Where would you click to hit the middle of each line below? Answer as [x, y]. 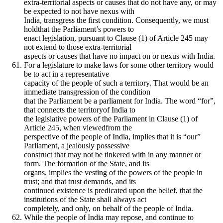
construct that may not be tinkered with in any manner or [112, 154]
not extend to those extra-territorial [78, 47]
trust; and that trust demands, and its [80, 181]
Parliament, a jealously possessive [77, 145]
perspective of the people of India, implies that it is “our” [112, 136]
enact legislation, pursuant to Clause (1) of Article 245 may [116, 38]
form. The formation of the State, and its [87, 163]
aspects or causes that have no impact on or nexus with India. [119, 56]
